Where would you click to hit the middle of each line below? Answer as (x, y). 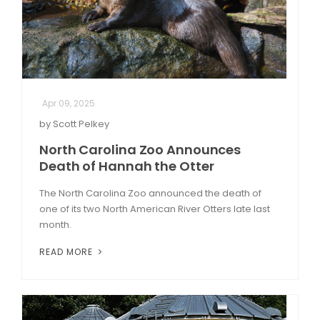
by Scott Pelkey (74, 124)
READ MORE (67, 251)
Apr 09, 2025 (69, 103)
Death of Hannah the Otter (127, 166)
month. (56, 224)
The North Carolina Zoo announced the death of (150, 193)
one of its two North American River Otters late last (155, 209)
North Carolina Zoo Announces (140, 149)
